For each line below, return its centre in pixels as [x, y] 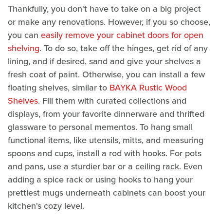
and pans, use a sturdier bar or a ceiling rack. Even [105, 167]
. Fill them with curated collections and [112, 101]
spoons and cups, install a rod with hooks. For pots [105, 154]
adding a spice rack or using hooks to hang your [100, 180]
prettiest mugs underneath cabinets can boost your [107, 193]
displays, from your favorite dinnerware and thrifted [106, 114]
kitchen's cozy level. [46, 206]
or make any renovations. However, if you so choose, [109, 22]
